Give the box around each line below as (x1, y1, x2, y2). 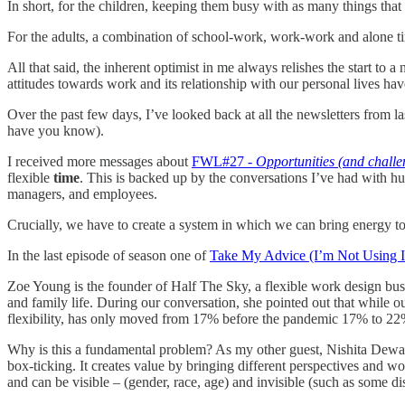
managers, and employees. (7, 185, 161, 202)
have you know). (7, 122, 104, 138)
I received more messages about (7, 153, 192, 169)
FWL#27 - (192, 153, 256, 169)
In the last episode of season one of (7, 247, 210, 263)
